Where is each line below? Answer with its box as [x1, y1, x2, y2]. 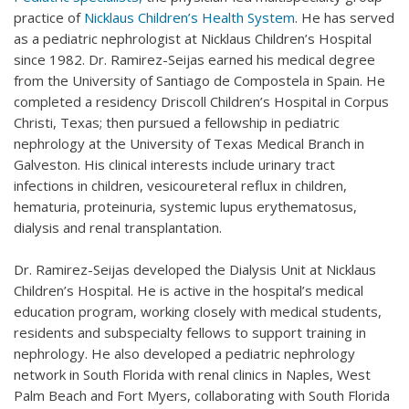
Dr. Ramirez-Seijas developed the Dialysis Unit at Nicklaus [14, 259, 376, 278]
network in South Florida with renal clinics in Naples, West [14, 364, 371, 383]
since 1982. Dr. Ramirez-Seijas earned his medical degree [14, 49, 375, 68]
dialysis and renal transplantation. [14, 217, 222, 236]
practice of [14, 7, 84, 26]
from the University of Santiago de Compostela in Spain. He [14, 70, 385, 89]
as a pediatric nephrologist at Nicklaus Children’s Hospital [14, 28, 372, 47]
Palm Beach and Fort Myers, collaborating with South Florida [14, 385, 390, 404]
